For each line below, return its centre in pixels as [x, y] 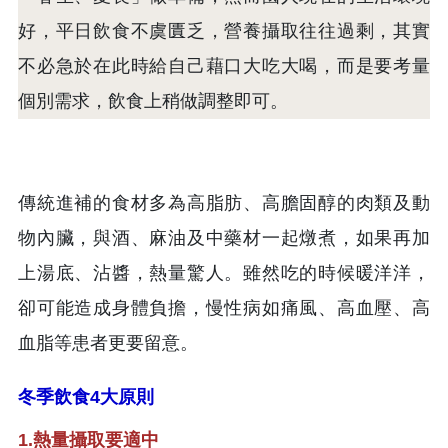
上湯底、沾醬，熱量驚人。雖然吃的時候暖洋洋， [224, 272]
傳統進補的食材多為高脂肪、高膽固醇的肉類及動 [224, 202]
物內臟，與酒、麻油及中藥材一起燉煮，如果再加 [224, 237]
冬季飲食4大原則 [86, 396]
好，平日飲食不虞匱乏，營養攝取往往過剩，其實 [224, 30]
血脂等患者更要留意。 [108, 342]
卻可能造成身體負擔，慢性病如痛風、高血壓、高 [224, 307]
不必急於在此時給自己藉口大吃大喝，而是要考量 [224, 65]
